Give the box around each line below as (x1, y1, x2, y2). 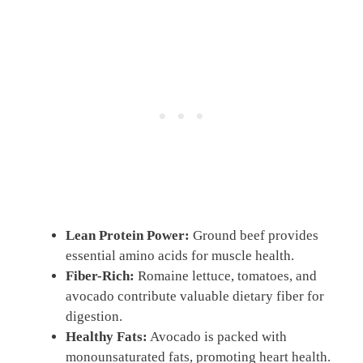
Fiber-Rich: (66, 268, 135, 284)
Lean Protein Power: (66, 228, 190, 244)
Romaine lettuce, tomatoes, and (135, 268, 317, 284)
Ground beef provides (190, 228, 318, 244)
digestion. (66, 309, 122, 325)
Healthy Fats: (66, 329, 147, 345)
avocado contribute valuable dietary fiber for (66, 288, 324, 305)
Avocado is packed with (147, 329, 287, 345)
